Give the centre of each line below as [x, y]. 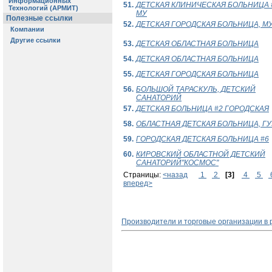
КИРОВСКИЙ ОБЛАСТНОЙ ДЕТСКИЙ [201, 155]
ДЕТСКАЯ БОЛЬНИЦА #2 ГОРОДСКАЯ [202, 109]
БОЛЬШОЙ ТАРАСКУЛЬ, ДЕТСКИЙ [196, 90]
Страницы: [143, 175]
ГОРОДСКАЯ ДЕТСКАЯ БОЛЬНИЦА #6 [202, 139]
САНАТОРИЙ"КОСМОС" [177, 163]
